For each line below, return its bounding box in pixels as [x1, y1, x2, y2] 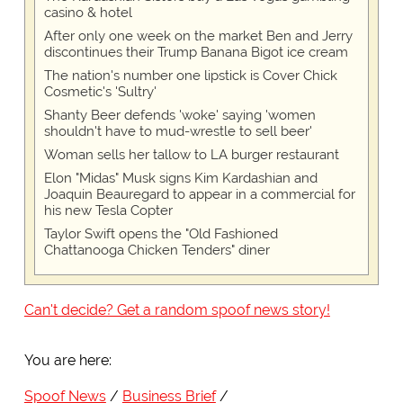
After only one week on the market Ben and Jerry [43, 28, 353, 45]
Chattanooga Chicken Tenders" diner [43, 242, 270, 259]
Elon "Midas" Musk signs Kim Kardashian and [43, 170, 318, 187]
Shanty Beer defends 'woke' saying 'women [43, 107, 316, 124]
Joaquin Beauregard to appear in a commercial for [43, 186, 355, 203]
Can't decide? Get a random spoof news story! [23, 301, 330, 319]
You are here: [23, 352, 112, 370]
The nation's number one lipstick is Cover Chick [43, 67, 337, 85]
